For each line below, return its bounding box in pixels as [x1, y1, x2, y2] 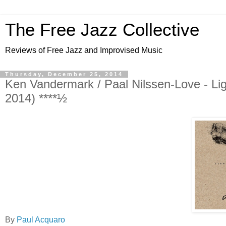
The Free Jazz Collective [5, 20, 199, 39]
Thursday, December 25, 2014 [5, 71, 123, 77]
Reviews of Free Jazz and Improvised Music [5, 46, 162, 54]
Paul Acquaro [17, 215, 65, 224]
